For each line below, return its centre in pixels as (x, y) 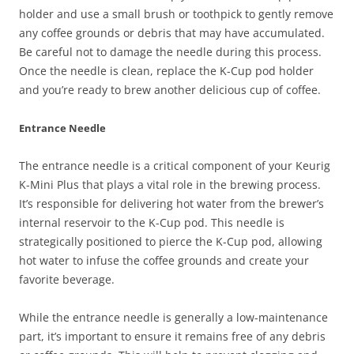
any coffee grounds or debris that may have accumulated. (172, 33)
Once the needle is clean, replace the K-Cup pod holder (166, 71)
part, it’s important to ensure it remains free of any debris (172, 337)
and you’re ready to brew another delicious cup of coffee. (170, 90)
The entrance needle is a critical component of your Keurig (175, 166)
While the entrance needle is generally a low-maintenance (173, 318)
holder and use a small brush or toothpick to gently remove (176, 14)
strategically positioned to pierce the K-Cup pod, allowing (171, 242)
